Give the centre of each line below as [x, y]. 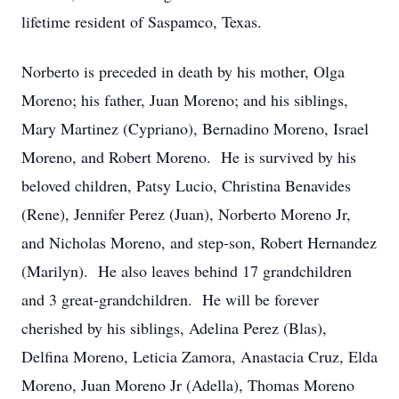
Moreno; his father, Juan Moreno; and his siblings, [185, 100]
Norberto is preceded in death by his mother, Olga [183, 71]
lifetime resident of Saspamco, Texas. [142, 21]
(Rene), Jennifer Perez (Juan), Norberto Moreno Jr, [186, 214]
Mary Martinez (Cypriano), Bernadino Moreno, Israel [195, 128]
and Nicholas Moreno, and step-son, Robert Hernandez [199, 242]
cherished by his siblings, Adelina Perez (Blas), [174, 328]
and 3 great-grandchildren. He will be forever [170, 299]
